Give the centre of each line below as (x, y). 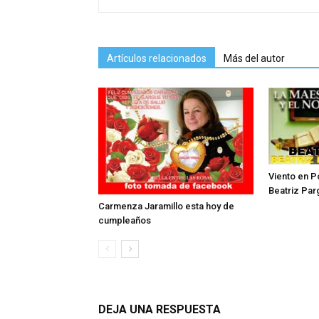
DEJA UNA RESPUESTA (159, 310)
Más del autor (254, 59)
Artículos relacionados (157, 59)
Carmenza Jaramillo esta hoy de (166, 206)
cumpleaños (125, 221)
